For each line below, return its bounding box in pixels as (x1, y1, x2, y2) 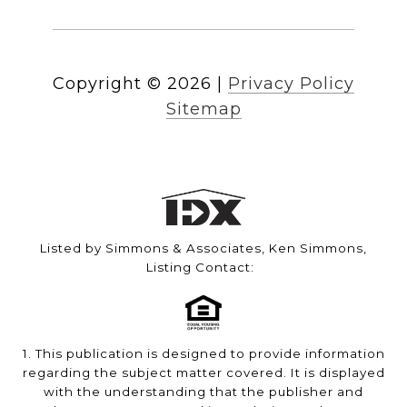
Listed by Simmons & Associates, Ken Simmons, (40, 241, 367, 256)
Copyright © (53, 74, 162, 94)
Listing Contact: (145, 260, 262, 275)
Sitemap (165, 99, 242, 120)
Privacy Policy (228, 74, 354, 94)
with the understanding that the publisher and (44, 384, 363, 400)
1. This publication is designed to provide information (22, 346, 385, 362)
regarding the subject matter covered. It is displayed (22, 365, 385, 381)
